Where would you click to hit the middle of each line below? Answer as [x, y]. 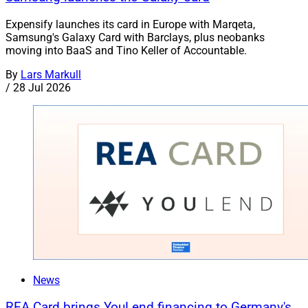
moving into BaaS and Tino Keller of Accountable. [126, 50]
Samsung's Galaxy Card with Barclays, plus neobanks [135, 37]
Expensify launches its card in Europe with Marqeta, [130, 24]
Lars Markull [51, 74]
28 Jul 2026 [42, 87]
